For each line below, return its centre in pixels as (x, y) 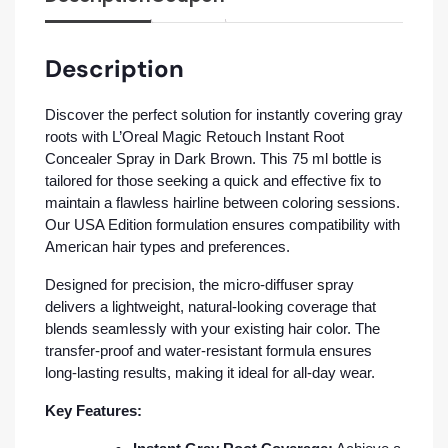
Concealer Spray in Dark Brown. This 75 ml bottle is (213, 158)
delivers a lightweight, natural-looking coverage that (210, 306)
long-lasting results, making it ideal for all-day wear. (210, 372)
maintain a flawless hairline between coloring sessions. (222, 202)
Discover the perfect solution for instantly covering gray (224, 114)
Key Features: (93, 410)
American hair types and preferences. (167, 246)
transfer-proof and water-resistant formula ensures (208, 350)
